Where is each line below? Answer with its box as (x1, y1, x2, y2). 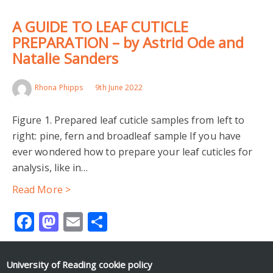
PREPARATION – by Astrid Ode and (12, 32, 244, 52)
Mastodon (58, 208, 151, 235)
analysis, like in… (12, 160, 88, 174)
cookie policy (98, 258, 152, 271)
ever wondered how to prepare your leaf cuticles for (12, 144, 253, 158)
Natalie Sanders (12, 48, 119, 68)
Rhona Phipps (35, 82, 83, 93)
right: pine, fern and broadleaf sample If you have (12, 129, 241, 143)
